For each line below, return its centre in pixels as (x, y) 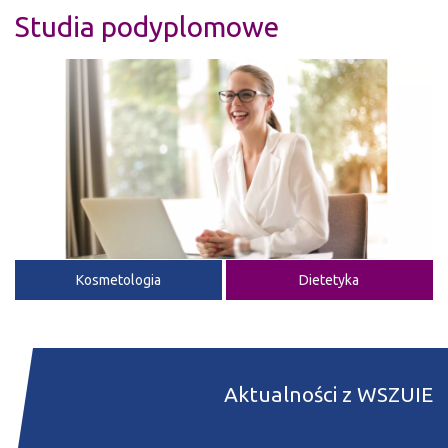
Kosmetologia (119, 279)
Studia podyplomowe (147, 27)
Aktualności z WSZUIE (328, 393)
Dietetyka (329, 279)
